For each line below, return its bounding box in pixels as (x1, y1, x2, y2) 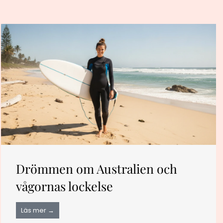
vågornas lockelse (16, 177, 113, 194)
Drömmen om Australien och (16, 160, 177, 177)
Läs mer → (21, 205, 54, 215)
